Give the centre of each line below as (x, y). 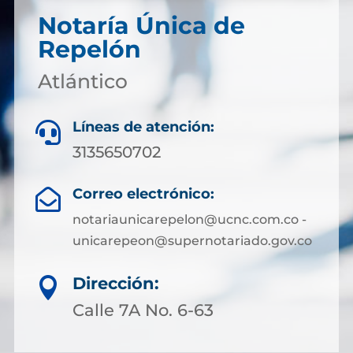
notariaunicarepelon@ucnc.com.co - (189, 219)
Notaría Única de (141, 26)
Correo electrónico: (143, 194)
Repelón (89, 49)
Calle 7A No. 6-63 (143, 310)
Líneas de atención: (143, 127)
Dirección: (116, 283)
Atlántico (82, 81)
